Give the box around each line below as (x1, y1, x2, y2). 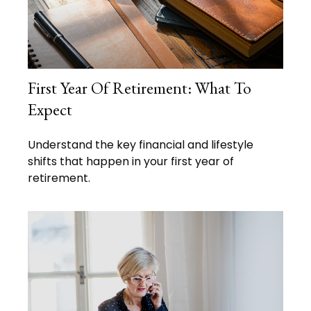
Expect (28, 98, 72, 120)
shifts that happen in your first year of (28, 153, 234, 169)
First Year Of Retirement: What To (28, 76, 251, 99)
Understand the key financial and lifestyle (28, 136, 253, 153)
